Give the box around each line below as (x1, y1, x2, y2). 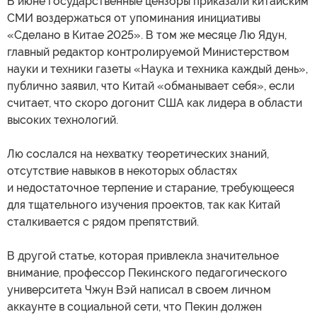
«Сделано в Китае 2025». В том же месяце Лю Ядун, (7, 28, 287, 42)
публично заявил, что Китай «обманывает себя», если (7, 79, 294, 93)
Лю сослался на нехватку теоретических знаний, (7, 146, 269, 161)
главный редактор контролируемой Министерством (7, 45, 289, 59)
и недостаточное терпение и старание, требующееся (7, 180, 294, 195)
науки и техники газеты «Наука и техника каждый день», (7, 62, 308, 76)
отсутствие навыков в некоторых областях (7, 163, 237, 178)
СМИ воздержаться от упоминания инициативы (7, 11, 260, 25)
